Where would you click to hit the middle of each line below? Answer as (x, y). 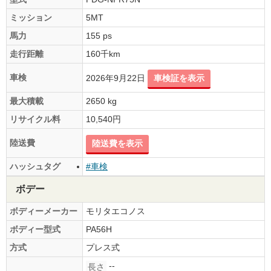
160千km (103, 54)
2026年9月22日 (117, 78)
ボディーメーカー (44, 211)
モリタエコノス (116, 211)
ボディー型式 (35, 229)
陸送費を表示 (117, 143)
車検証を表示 (179, 78)
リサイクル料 (35, 119)
